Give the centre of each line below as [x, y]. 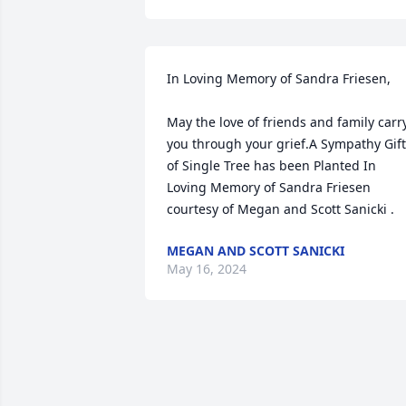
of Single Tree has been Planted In [271, 165]
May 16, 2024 [207, 269]
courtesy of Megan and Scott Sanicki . [280, 209]
